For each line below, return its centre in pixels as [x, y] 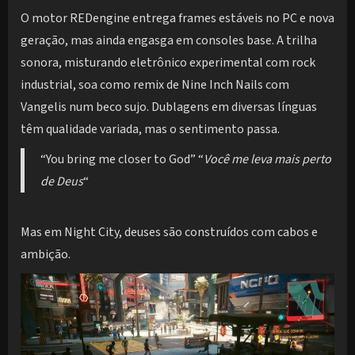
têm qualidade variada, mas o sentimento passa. [150, 130]
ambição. [46, 254]
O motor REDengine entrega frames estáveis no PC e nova [177, 19]
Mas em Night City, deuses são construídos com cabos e [169, 232]
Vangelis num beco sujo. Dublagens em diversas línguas [169, 107]
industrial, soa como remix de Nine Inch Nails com [155, 85]
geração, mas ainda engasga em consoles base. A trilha [169, 41]
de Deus [62, 182]
